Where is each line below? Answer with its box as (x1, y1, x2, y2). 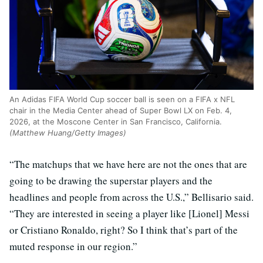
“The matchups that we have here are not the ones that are (9, 157, 247, 171)
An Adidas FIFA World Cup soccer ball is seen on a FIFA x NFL (9, 94, 235, 104)
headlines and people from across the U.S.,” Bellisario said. (9, 190, 254, 204)
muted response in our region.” (9, 239, 137, 253)
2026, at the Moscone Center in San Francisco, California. (9, 116, 222, 126)
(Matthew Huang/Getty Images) (9, 127, 126, 137)
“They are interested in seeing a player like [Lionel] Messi (9, 206, 249, 220)
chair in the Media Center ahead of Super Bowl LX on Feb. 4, (9, 105, 232, 115)
